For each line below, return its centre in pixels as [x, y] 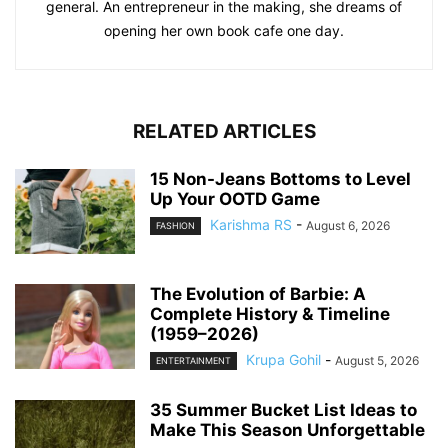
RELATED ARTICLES [224, 132]
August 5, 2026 [377, 361]
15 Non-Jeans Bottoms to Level [280, 179]
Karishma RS [251, 225]
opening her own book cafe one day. [224, 31]
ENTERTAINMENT [193, 361]
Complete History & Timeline [270, 314]
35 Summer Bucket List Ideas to [283, 410]
